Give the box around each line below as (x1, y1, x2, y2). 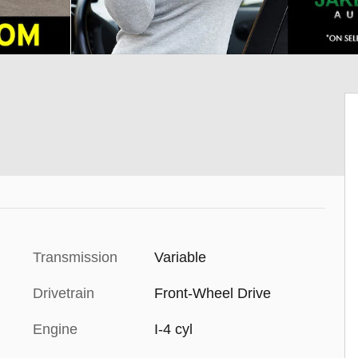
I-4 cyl (153, 320, 193, 337)
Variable (153, 249, 206, 265)
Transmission (33, 249, 117, 265)
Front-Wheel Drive (153, 284, 271, 301)
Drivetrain (33, 284, 94, 301)
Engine (33, 320, 78, 337)
